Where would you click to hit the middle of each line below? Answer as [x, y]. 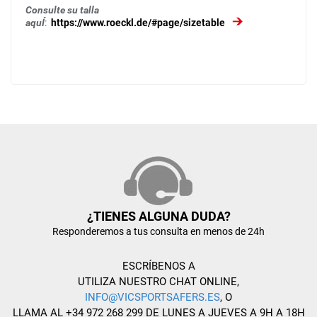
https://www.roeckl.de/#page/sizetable [139, 23]
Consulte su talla [62, 10]
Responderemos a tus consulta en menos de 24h [158, 231]
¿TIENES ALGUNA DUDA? [158, 216]
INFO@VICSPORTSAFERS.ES [152, 297]
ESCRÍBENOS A [158, 266]
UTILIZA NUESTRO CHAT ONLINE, [158, 282]
